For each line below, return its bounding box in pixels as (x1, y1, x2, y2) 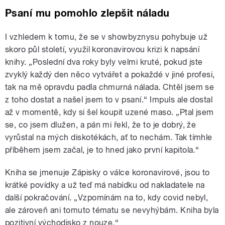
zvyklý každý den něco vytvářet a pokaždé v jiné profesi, (5, 70, 215, 80)
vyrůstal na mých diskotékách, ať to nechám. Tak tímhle (5, 133, 212, 143)
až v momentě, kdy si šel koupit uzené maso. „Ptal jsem (5, 107, 214, 118)
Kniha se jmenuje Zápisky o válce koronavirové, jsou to (5, 168, 210, 178)
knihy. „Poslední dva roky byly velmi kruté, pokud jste (5, 57, 203, 67)
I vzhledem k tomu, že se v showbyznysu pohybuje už (5, 32, 208, 42)
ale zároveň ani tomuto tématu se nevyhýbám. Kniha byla (5, 205, 219, 215)
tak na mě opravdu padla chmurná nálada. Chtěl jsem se (5, 82, 214, 92)
